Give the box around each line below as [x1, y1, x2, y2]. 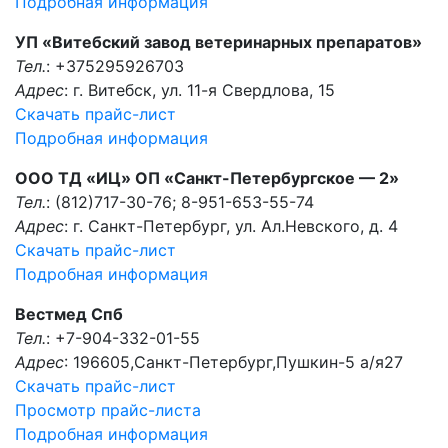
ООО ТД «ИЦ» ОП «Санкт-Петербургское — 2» [15, 168, 399, 188]
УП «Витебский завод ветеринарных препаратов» [15, 32, 422, 52]
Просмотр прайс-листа [15, 400, 201, 420]
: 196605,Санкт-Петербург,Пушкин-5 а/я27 [64, 352, 403, 372]
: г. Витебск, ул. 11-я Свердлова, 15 [64, 80, 335, 100]
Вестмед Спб [15, 304, 123, 324]
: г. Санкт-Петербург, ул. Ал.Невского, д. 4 [64, 216, 398, 236]
